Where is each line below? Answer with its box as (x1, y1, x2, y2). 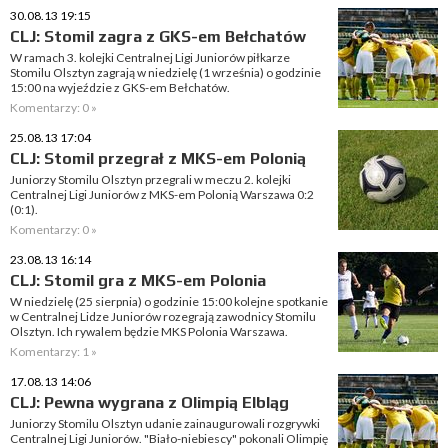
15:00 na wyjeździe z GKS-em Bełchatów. (10, 80, 230, 95)
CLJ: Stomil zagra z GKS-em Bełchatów (10, 27, 306, 46)
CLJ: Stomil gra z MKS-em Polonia (10, 271, 266, 290)
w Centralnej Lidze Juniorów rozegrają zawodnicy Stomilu (10, 309, 316, 324)
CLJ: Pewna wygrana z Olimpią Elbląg (10, 393, 289, 412)
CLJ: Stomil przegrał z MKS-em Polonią (10, 149, 306, 168)
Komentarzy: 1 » (10, 344, 97, 359)
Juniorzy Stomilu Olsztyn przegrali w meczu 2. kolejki (10, 172, 291, 187)
